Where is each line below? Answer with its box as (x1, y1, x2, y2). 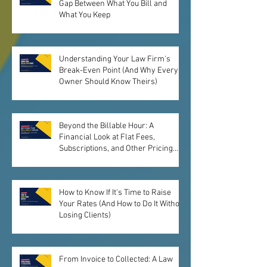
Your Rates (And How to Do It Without (59, 199, 186, 209)
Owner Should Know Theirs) (59, 77, 157, 87)
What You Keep (59, 10, 110, 20)
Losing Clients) (59, 210, 111, 221)
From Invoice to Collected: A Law (59, 254, 173, 265)
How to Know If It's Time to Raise (59, 188, 171, 198)
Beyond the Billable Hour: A (59, 121, 154, 131)
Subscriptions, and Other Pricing (59, 144, 173, 154)
